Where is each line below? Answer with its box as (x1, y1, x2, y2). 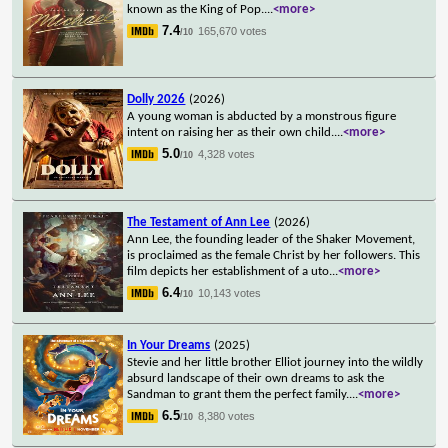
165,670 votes (198, 24, 268, 37)
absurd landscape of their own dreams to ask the (127, 371, 385, 385)
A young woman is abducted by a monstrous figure (127, 109, 397, 123)
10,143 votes (198, 286, 262, 299)
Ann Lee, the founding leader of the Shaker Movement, (127, 232, 416, 246)
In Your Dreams (127, 338, 211, 352)
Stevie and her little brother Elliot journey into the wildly (127, 355, 424, 369)
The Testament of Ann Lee (127, 215, 271, 229)
